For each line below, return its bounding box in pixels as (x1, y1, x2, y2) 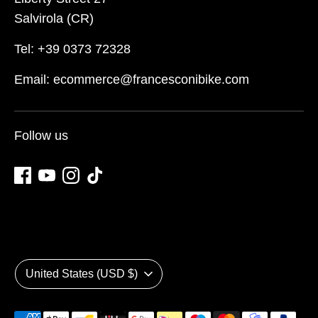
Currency (13, 261, 65, 275)
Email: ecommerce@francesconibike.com (14, 72, 249, 87)
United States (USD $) (26, 268, 138, 280)
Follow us (14, 128, 68, 143)
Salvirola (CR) (14, 11, 94, 26)
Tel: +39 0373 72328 (14, 42, 131, 57)
